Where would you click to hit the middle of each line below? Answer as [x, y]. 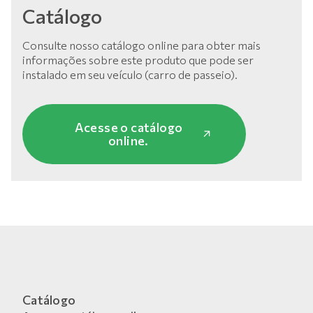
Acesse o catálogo [129, 127]
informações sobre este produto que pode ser [138, 59]
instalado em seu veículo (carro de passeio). [130, 74]
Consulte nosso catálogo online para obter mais [141, 45]
